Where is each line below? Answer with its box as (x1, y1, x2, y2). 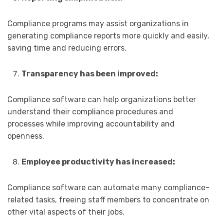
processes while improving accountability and (7, 119, 175, 129)
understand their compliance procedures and (7, 107, 173, 117)
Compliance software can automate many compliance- (7, 183, 209, 193)
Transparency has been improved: (21, 69, 158, 79)
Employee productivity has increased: (21, 157, 175, 167)
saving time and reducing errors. (7, 43, 127, 53)
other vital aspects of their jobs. (7, 207, 125, 217)
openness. (7, 131, 44, 141)
